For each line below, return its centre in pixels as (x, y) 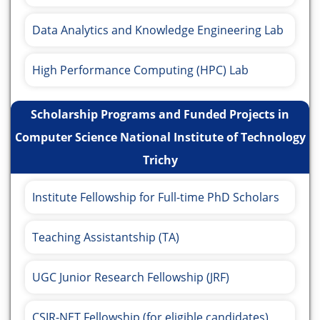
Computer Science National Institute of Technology (160, 137)
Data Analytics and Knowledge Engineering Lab (158, 30)
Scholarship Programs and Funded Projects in (160, 115)
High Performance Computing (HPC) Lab (140, 70)
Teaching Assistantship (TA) (106, 237)
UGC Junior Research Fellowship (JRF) (131, 277)
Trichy (160, 160)
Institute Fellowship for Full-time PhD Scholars (156, 197)
